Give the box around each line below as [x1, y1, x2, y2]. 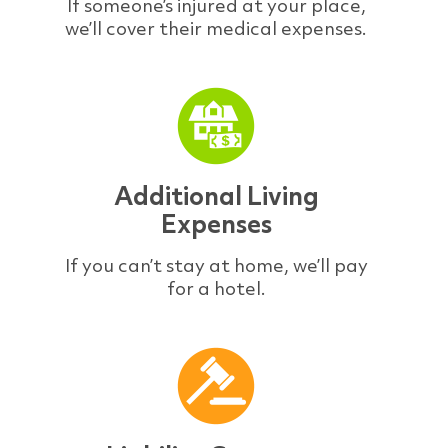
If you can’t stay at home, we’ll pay [64, 252, 368, 278]
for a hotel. [166, 275, 266, 301]
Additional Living [113, 178, 319, 213]
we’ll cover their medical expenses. [65, 15, 367, 41]
